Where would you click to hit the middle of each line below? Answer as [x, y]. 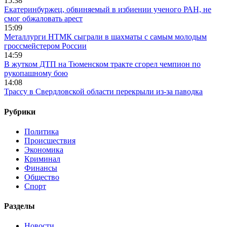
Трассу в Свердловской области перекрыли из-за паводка [103, 92]
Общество [42, 177]
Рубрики [20, 111]
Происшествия [50, 140]
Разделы [20, 206]
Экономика [44, 149]
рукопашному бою [36, 73]
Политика [42, 131]
